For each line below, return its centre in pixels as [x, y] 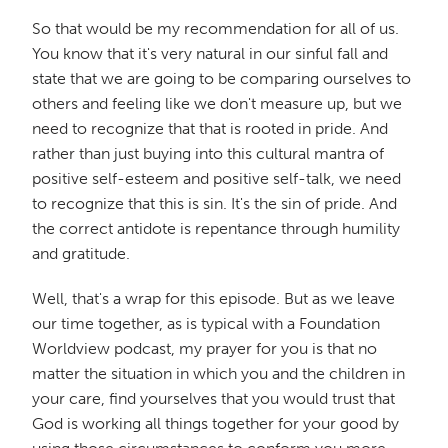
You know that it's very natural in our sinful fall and [210, 53]
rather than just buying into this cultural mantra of [208, 153]
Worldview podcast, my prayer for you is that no [204, 348]
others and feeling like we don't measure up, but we [217, 103]
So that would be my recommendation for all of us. [215, 28]
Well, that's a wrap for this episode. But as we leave [213, 298]
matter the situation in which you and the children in [218, 373]
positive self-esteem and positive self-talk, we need [216, 178]
